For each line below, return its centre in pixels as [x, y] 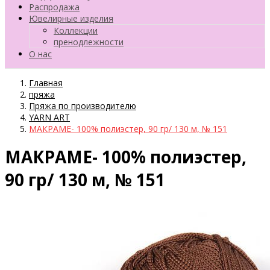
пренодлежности [89, 42]
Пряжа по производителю [83, 105]
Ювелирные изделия [71, 18]
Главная [46, 83]
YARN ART [49, 117]
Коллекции [76, 30]
